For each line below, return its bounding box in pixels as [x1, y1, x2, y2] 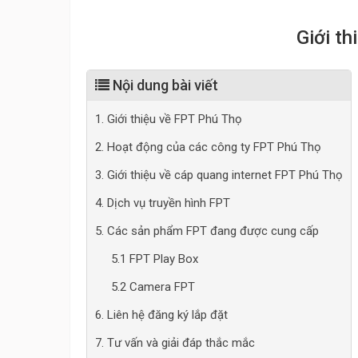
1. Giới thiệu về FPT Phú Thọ [95, 112, 242, 126]
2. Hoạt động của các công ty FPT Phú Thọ [95, 140, 321, 154]
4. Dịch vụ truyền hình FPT [95, 196, 230, 210]
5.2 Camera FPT [111, 280, 195, 294]
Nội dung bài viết [109, 77, 218, 93]
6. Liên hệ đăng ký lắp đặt [95, 308, 228, 322]
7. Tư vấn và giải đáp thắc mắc [95, 336, 255, 350]
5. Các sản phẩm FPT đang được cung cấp [95, 224, 319, 238]
